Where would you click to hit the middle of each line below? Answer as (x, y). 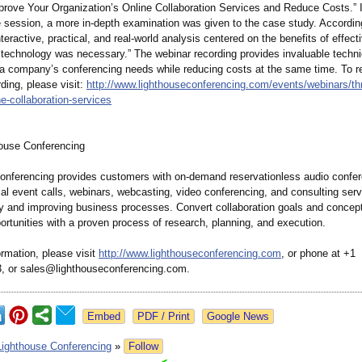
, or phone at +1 (318, 254)
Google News (238, 317)
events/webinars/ (312, 85)
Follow (143, 347)
